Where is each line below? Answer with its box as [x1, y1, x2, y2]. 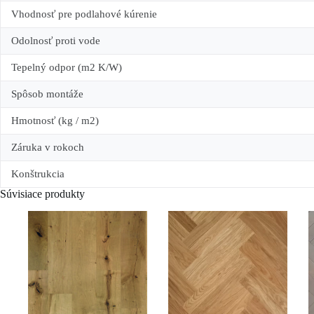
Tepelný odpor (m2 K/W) [11, 61, 122, 73]
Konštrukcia [11, 168, 64, 179]
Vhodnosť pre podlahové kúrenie [11, 8, 157, 20]
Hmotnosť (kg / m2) [11, 114, 99, 126]
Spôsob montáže [11, 88, 83, 100]
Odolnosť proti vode [11, 34, 100, 46]
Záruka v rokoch [11, 141, 84, 153]
